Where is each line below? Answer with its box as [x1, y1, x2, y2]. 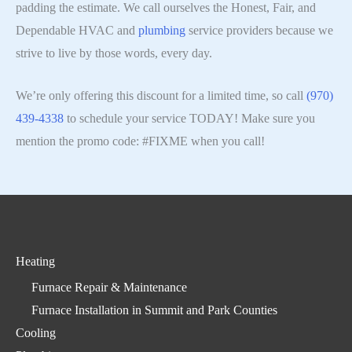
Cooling [16, 325, 56, 339]
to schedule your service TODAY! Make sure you [64, 112, 315, 126]
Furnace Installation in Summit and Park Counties [31, 302, 277, 317]
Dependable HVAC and [16, 23, 138, 37]
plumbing [138, 23, 189, 37]
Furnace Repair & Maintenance [31, 280, 187, 294]
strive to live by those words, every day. [16, 46, 212, 60]
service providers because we [189, 23, 333, 37]
